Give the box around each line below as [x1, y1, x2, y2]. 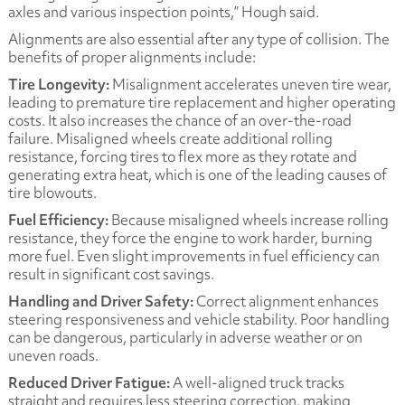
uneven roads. [7, 345, 99, 365]
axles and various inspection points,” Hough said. [7, 2, 319, 22]
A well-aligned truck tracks [172, 372, 344, 392]
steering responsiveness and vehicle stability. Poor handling [7, 309, 390, 329]
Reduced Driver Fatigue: [7, 372, 173, 392]
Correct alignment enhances [195, 291, 379, 311]
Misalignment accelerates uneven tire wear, [111, 74, 391, 94]
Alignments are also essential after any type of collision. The [7, 29, 390, 49]
